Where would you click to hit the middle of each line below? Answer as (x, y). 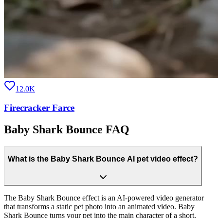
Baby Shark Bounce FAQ (67, 129)
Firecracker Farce (39, 108)
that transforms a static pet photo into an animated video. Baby (99, 206)
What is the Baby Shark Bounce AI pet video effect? (103, 159)
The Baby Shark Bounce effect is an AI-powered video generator (104, 198)
